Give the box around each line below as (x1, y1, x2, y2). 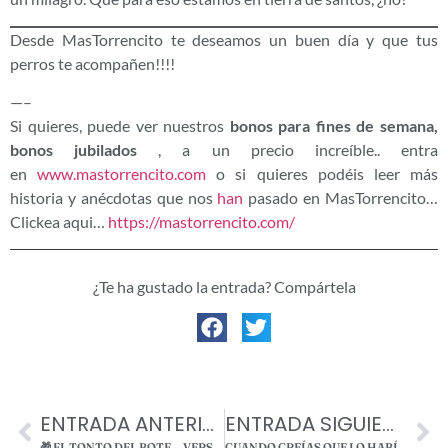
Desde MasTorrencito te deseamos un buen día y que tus (10, 29, 438, 49)
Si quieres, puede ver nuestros (10, 116, 230, 136)
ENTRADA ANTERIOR (202, 410, 214, 439)
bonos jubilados (10, 140, 138, 160)
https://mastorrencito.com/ (108, 212, 295, 232)
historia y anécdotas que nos (10, 188, 218, 208)
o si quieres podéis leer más (206, 164, 439, 184)
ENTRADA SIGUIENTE (381, 410, 394, 439)
